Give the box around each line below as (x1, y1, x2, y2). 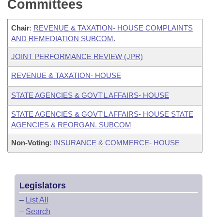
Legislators (19, 181, 66, 190)
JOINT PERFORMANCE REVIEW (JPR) (11, 52, 143, 61)
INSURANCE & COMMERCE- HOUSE (53, 139, 180, 147)
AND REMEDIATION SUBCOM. (11, 34, 115, 43)
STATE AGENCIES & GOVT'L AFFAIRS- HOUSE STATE (11, 110, 193, 118)
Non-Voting (11, 139, 49, 147)
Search (26, 207, 50, 216)
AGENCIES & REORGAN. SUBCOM (11, 121, 131, 129)
